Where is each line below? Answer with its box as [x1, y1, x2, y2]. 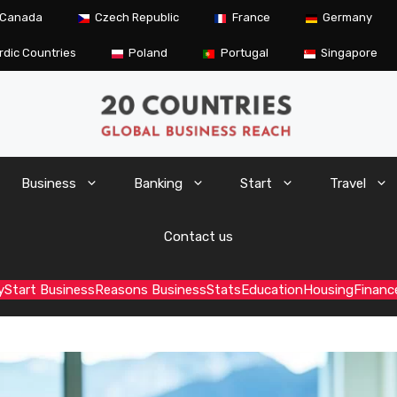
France [231, 11, 270, 24]
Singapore [321, 46, 378, 59]
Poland [128, 46, 168, 59]
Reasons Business [94, 282, 206, 299]
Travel [330, 175, 366, 192]
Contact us [164, 229, 233, 245]
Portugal [220, 46, 269, 59]
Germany [323, 11, 373, 24]
